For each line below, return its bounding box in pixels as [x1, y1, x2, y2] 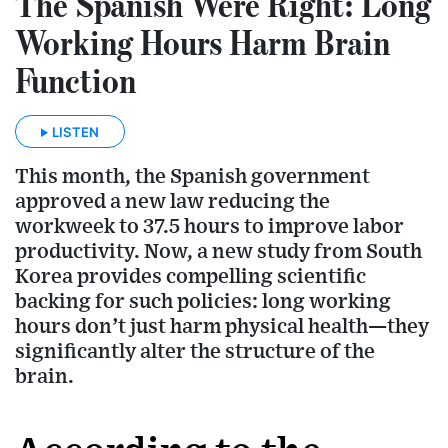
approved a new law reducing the [15, 190, 330, 212]
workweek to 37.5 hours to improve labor [15, 215, 404, 237]
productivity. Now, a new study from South [15, 240, 422, 262]
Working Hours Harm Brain [15, 21, 390, 64]
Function [15, 59, 136, 102]
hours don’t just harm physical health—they [15, 315, 429, 337]
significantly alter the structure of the [15, 340, 375, 362]
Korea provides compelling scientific [15, 265, 366, 287]
